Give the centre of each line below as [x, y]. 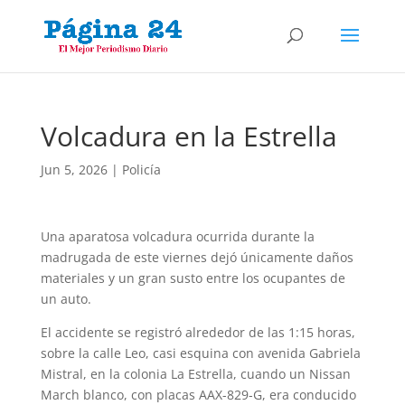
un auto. [66, 299]
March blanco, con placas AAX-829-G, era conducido [198, 395]
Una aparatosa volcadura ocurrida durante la [177, 236]
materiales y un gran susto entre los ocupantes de [193, 278]
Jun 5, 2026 [74, 170]
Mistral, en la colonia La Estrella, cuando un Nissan [195, 374]
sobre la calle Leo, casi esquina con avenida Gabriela [200, 353]
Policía [141, 170]
